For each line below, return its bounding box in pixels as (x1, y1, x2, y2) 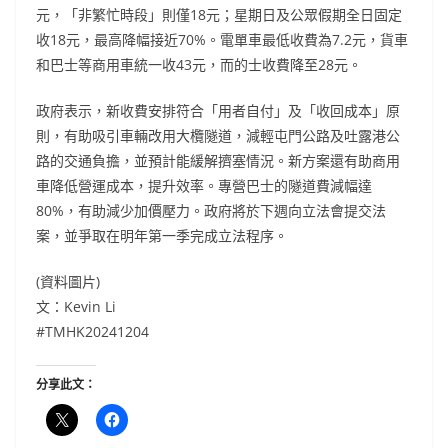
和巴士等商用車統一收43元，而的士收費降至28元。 (36, 55, 362, 75)
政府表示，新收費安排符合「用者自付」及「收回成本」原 (36, 101, 400, 121)
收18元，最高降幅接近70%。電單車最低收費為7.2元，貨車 (36, 30, 408, 50)
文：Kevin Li (36, 297, 116, 317)
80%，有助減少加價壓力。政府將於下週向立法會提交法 (36, 201, 386, 221)
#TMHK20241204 (36, 322, 149, 342)
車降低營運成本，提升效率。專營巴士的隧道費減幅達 (36, 176, 372, 196)
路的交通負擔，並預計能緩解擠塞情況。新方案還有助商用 (36, 151, 400, 171)
